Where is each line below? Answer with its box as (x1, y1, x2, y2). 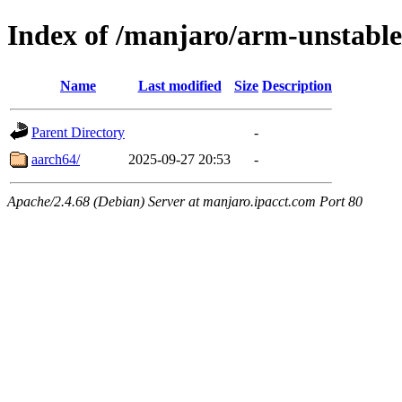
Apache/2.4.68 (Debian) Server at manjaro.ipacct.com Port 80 (7, 193, 363, 209)
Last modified (137, 77, 222, 93)
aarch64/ (31, 151, 80, 167)
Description (262, 77, 332, 93)
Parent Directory (31, 124, 125, 140)
